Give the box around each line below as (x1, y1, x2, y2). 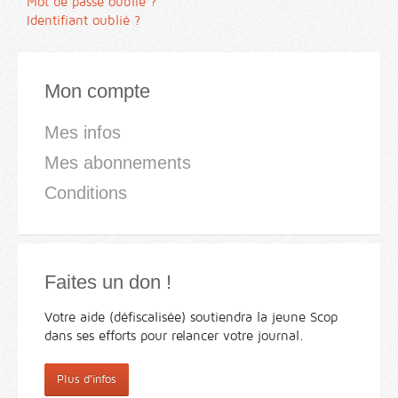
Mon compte (44, 80, 150, 103)
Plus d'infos (57, 373, 116, 386)
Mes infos (44, 123, 121, 143)
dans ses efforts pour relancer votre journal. (44, 329, 304, 344)
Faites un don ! (44, 271, 171, 294)
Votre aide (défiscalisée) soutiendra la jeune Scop (44, 310, 338, 325)
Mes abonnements (44, 153, 191, 173)
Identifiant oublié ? (27, 13, 140, 28)
